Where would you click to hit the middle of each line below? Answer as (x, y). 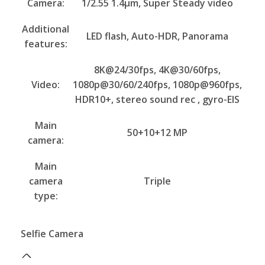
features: (46, 43)
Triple (157, 181)
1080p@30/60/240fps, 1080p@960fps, (157, 84)
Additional (46, 29)
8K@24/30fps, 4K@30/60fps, (157, 70)
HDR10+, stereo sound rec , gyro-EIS (157, 99)
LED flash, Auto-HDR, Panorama (157, 36)
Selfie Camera (52, 234)
